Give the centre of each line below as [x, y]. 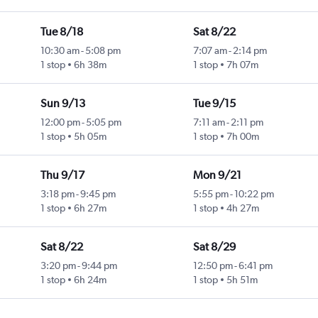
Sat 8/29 [214, 247]
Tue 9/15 [214, 104]
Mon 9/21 [217, 175]
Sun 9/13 [62, 104]
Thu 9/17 [62, 175]
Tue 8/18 [61, 32]
